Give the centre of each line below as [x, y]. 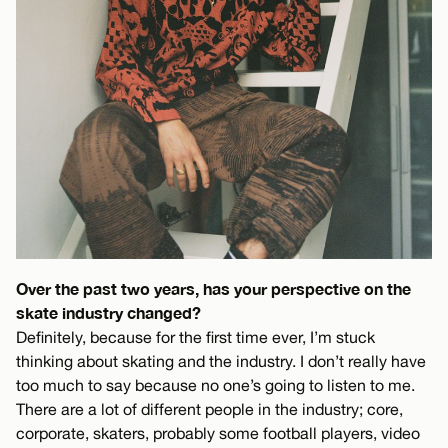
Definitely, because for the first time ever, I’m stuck [195, 337]
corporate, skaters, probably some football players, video [218, 433]
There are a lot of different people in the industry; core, [209, 409]
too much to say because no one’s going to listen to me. [215, 385]
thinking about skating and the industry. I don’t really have [221, 361]
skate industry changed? [108, 313]
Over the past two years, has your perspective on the [213, 289]
